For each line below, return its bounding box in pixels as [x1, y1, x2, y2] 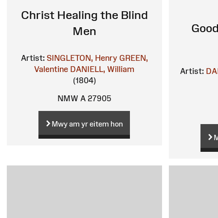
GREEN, [119, 54, 148, 63]
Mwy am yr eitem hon [52, 120, 124, 128]
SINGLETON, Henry [46, 54, 117, 63]
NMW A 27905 [57, 94, 111, 103]
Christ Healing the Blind [20, 8, 148, 22]
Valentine [34, 65, 69, 74]
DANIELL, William [70, 65, 135, 74]
